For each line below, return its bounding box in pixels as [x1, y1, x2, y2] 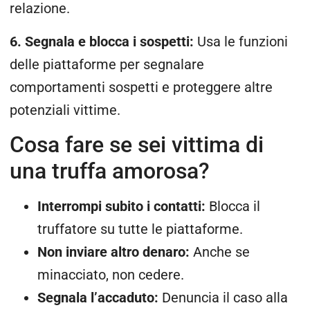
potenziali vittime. [10, 102, 120, 118]
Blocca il [209, 198, 260, 215]
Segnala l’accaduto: [37, 289, 158, 306]
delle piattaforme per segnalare [10, 56, 204, 73]
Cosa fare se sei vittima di [10, 131, 264, 158]
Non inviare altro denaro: [37, 244, 193, 260]
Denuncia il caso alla [158, 289, 288, 306]
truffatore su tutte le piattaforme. [37, 221, 243, 237]
